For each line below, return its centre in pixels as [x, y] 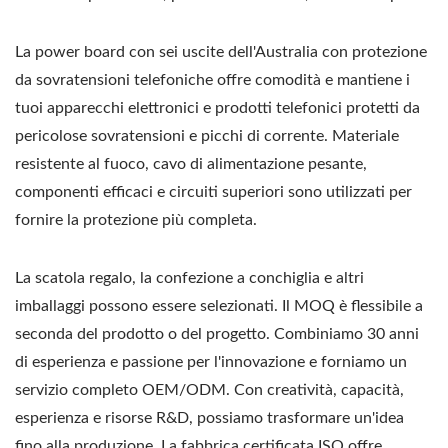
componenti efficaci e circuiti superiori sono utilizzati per [213, 192]
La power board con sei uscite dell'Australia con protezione [221, 52]
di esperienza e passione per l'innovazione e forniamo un [211, 362]
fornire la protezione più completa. [136, 220]
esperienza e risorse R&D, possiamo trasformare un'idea [209, 418]
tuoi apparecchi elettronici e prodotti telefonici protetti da [217, 108]
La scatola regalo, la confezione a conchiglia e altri [189, 278]
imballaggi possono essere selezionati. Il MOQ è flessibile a [219, 306]
